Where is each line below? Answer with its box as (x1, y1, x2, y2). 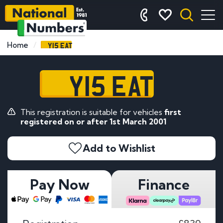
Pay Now (29, 175, 90, 193)
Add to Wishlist (83, 141, 155, 154)
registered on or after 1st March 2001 (20, 116, 166, 126)
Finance (137, 175, 190, 193)
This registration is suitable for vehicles (20, 107, 164, 117)
